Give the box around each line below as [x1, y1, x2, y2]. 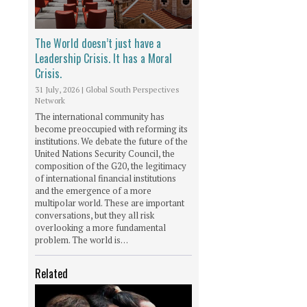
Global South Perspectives [86, 84, 180, 95]
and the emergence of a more [35, 184, 151, 197]
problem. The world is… [35, 233, 128, 246]
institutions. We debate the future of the [35, 134, 188, 147]
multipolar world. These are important [35, 196, 184, 209]
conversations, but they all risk [35, 208, 154, 221]
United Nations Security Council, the [35, 147, 175, 160]
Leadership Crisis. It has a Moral [35, 49, 172, 66]
